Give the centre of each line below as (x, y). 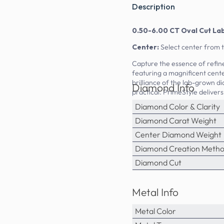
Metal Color (155, 211)
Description (153, 6)
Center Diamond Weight (178, 134)
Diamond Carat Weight (176, 120)
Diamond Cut (158, 162)
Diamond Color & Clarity (177, 106)
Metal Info (155, 192)
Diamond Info (163, 87)
